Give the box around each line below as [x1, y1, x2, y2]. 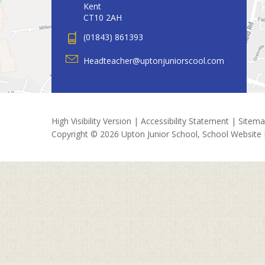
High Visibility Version [51, 115, 131, 127]
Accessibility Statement [141, 115, 229, 127]
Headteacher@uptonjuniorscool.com [83, 54, 224, 66]
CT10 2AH [83, 11, 122, 23]
